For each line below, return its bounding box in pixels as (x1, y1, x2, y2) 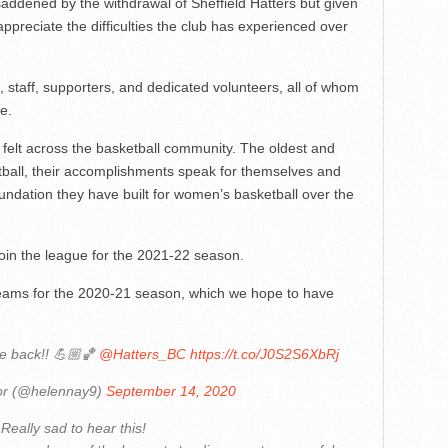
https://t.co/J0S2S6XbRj (190, 345, 340, 362)
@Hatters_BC (99, 345, 187, 362)
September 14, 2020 (105, 382, 236, 399)
